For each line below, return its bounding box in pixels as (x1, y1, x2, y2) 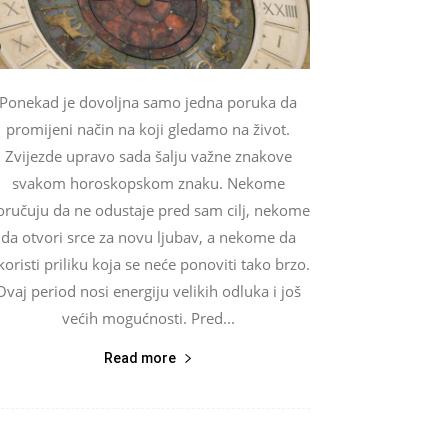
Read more (103, 349, 176, 366)
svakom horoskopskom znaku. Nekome (11, 172, 285, 193)
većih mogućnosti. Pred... (61, 307, 235, 328)
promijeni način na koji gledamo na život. (6, 118, 290, 139)
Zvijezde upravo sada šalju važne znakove (4, 145, 292, 166)
